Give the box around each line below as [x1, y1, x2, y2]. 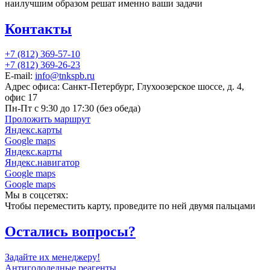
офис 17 [5, 92, 37, 103]
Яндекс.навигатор [5, 157, 80, 168]
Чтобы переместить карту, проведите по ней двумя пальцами [5, 201, 256, 212]
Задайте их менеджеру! [5, 252, 100, 263]
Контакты [5, 20, 72, 37]
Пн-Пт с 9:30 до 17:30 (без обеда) [5, 103, 140, 114]
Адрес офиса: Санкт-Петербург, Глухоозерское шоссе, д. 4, [5, 81, 244, 92]
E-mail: [5, 71, 35, 81]
